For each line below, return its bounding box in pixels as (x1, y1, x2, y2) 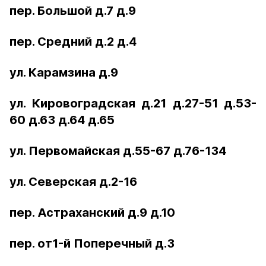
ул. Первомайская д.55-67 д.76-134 (9, 144, 226, 158)
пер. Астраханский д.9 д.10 (9, 205, 175, 220)
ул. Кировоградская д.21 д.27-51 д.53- (9, 96, 256, 110)
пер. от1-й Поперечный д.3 (9, 236, 175, 251)
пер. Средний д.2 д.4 (9, 34, 137, 49)
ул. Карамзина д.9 (9, 65, 118, 80)
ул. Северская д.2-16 (9, 175, 137, 189)
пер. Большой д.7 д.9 (9, 4, 136, 18)
